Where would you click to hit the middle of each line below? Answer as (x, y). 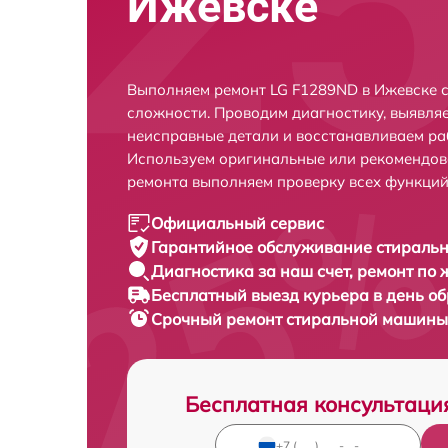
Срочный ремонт (218, 319)
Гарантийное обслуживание (263, 247)
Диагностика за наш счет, (254, 271)
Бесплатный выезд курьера (262, 295)
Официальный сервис (237, 223)
